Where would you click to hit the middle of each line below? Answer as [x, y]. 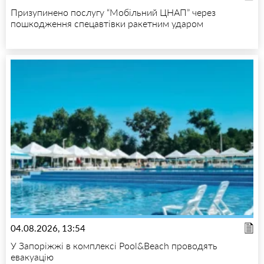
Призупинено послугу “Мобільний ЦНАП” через [113, 12]
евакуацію [32, 257]
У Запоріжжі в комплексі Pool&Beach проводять [114, 246]
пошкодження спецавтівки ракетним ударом [107, 23]
